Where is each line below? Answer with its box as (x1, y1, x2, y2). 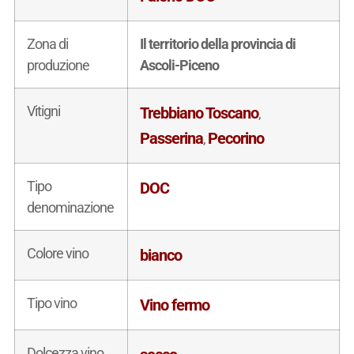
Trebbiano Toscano (139, 103, 258, 122)
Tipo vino (26, 294, 77, 311)
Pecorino (207, 128, 264, 148)
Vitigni (26, 102, 60, 119)
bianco (139, 245, 182, 265)
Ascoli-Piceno (139, 56, 219, 73)
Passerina (139, 128, 203, 148)
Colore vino (26, 244, 88, 262)
